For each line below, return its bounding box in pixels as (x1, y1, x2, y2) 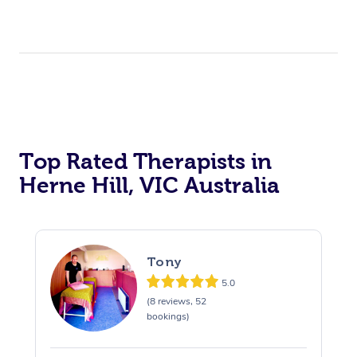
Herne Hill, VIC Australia (19, 173, 280, 198)
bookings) (146, 309, 190, 323)
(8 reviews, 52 (146, 294, 206, 308)
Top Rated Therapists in (19, 149, 272, 175)
